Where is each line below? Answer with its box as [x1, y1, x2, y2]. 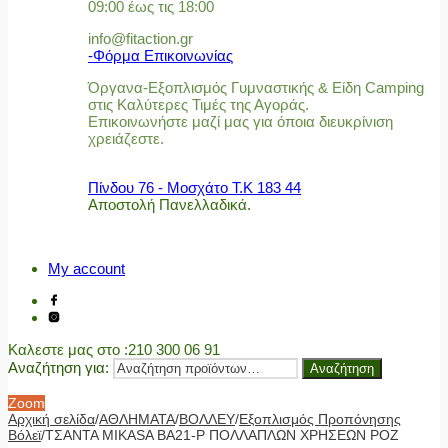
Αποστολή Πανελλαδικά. [88, 196, 251, 214]
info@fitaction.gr [88, 30, 193, 48]
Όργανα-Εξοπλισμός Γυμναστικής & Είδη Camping [88, 79, 424, 97]
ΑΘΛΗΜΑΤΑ [99, 411, 175, 428]
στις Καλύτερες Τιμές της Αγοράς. [88, 96, 309, 114]
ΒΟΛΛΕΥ [179, 411, 235, 428]
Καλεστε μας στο [8, 341, 124, 359]
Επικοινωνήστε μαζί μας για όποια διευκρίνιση [88, 113, 393, 131]
